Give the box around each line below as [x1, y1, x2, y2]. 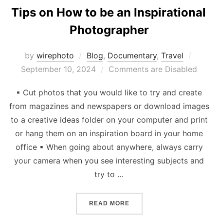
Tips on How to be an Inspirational [11, 5, 206, 19]
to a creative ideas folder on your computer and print [10, 114, 208, 125]
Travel [161, 50, 183, 60]
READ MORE [89, 200, 129, 207]
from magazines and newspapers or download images [9, 101, 209, 111]
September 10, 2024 [21, 64, 96, 74]
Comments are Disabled [109, 64, 197, 74]
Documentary [107, 50, 157, 60]
